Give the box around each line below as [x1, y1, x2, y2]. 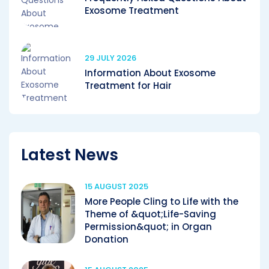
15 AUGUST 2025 [85, 180, 148, 192]
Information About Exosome [85, 66, 216, 79]
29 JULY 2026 [85, 52, 136, 64]
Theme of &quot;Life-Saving [85, 207, 216, 220]
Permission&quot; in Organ [85, 220, 212, 233]
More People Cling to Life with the [85, 195, 238, 208]
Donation [85, 232, 128, 246]
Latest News [21, 144, 118, 166]
